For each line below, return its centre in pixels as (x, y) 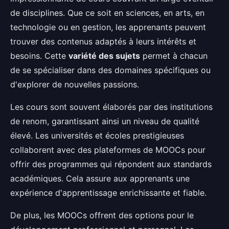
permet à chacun (174, 56)
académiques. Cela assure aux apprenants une (100, 178)
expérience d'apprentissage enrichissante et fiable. (108, 193)
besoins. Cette (39, 56)
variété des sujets (104, 56)
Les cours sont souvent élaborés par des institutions (111, 107)
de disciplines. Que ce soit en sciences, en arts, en (107, 13)
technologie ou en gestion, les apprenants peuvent (108, 27)
